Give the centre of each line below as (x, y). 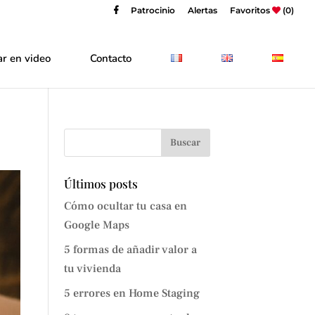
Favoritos (251, 10)
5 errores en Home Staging (131, 293)
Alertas (202, 10)
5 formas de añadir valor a (130, 250)
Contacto (111, 58)
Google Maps (96, 225)
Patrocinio (153, 10)
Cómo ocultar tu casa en (125, 206)
